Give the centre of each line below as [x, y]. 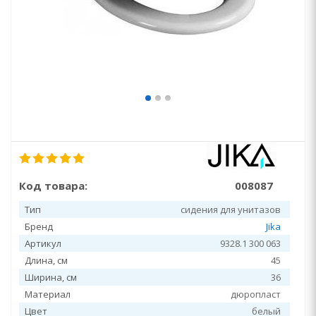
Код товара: [53, 186]
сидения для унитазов [231, 209]
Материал [48, 294]
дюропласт [256, 294]
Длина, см [46, 260]
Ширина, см [51, 277]
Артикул [43, 243]
